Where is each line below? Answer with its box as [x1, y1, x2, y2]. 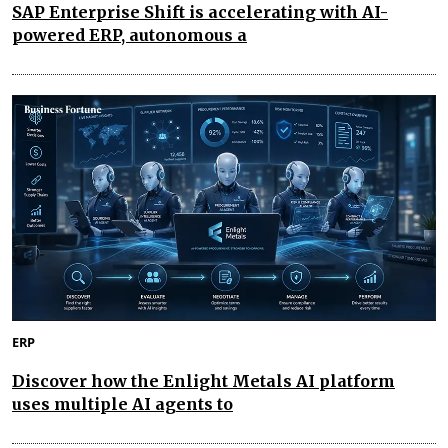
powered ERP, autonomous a [12, 24, 247, 45]
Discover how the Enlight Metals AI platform [12, 371, 395, 392]
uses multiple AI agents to [12, 394, 233, 415]
